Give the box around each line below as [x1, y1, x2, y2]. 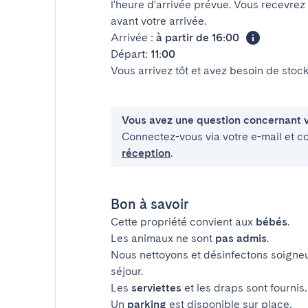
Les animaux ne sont [111, 232, 215, 245]
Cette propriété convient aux [111, 215, 256, 228]
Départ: [111, 47, 151, 60]
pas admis [215, 232, 267, 245]
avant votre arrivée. [111, 14, 206, 27]
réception [122, 146, 170, 159]
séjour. [111, 265, 143, 278]
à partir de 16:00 [156, 31, 239, 44]
